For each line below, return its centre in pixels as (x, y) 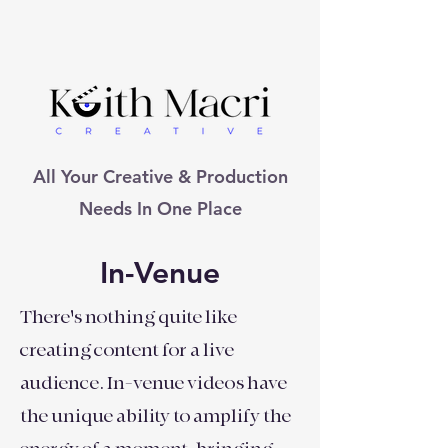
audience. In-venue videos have (153, 383)
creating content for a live (127, 350)
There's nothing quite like (128, 317)
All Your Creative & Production (160, 176)
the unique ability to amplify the (155, 416)
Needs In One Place (160, 208)
